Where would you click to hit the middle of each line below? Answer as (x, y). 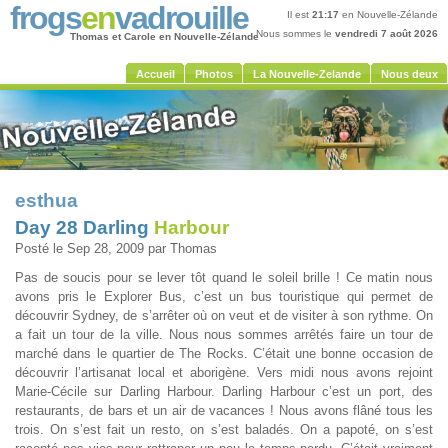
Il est (299, 14)
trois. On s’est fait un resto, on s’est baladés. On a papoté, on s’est (224, 429)
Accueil (155, 74)
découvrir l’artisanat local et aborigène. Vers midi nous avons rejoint (224, 372)
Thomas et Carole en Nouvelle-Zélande (164, 36)
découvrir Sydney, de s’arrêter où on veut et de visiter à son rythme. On (224, 315)
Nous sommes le (295, 33)
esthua (46, 200)
